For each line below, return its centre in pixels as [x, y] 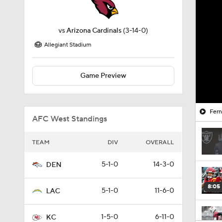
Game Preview [103, 76]
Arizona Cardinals [94, 31]
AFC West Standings [70, 119]
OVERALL [160, 142]
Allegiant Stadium [68, 45]
